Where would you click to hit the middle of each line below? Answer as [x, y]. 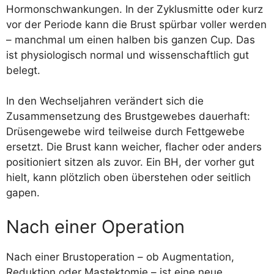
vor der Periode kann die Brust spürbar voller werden [136, 24]
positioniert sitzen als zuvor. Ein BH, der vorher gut [130, 162]
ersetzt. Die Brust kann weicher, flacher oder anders [134, 147]
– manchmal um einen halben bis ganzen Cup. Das [131, 39]
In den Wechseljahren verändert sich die [105, 101]
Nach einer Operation [95, 226]
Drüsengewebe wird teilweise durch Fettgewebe [125, 131]
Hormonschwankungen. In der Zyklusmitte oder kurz [135, 9]
